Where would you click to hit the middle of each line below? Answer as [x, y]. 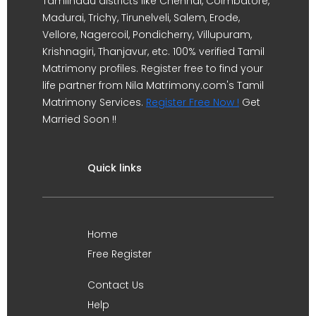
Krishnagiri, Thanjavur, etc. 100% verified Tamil [153, 51]
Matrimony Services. [94, 102]
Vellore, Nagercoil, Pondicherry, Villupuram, [147, 35]
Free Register [120, 254]
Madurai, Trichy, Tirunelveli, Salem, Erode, [141, 18]
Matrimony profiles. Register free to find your [153, 68]
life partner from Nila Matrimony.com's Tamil [153, 85]
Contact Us [116, 285]
